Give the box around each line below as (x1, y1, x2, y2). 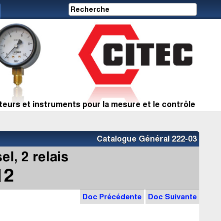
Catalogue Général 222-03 (97, 135, 197, 144)
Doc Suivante (148, 192, 197, 201)
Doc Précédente (82, 192, 142, 201)
